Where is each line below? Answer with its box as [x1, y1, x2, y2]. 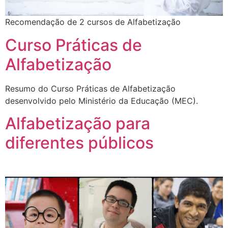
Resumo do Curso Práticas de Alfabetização [5, 83, 176, 94]
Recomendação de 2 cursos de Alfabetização [5, 17, 181, 27]
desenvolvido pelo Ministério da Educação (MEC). [5, 95, 198, 106]
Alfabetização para [5, 113, 150, 134]
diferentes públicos [5, 133, 154, 153]
